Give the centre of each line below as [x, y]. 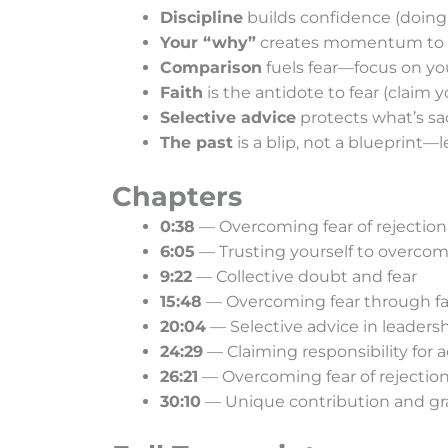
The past [196, 143]
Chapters [177, 197]
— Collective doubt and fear [304, 277]
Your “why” [208, 43]
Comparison [211, 68]
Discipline [201, 18]
